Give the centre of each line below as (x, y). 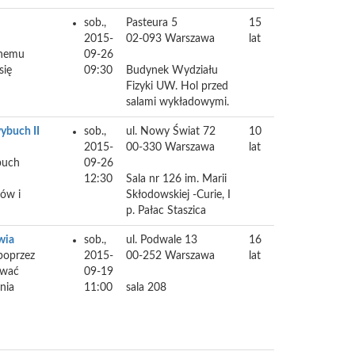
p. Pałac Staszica (166, 211)
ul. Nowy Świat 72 (171, 132)
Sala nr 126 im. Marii (176, 179)
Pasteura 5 (152, 23)
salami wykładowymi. (177, 102)
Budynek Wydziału (172, 71)
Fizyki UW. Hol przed (177, 86)
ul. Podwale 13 (162, 240)
